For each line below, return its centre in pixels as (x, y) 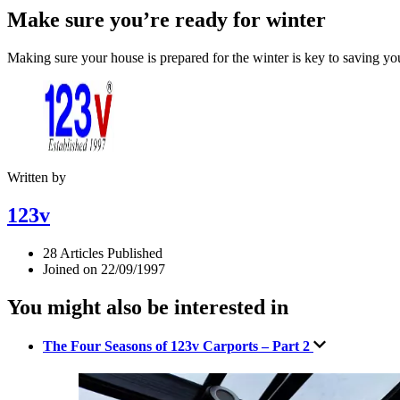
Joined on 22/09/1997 (104, 269)
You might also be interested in (148, 307)
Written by (37, 177)
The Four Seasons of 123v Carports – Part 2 (178, 346)
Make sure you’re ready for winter (167, 19)
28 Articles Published (103, 253)
